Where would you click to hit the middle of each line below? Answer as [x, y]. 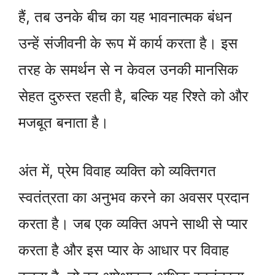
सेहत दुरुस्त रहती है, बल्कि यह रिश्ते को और [133, 96]
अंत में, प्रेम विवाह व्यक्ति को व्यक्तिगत [117, 171]
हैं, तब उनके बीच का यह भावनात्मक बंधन [125, 17]
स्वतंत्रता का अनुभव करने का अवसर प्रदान [134, 198]
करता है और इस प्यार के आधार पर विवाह [124, 250]
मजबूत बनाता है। [64, 123]
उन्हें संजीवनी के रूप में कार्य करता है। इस [128, 44]
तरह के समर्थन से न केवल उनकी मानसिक [128, 70]
